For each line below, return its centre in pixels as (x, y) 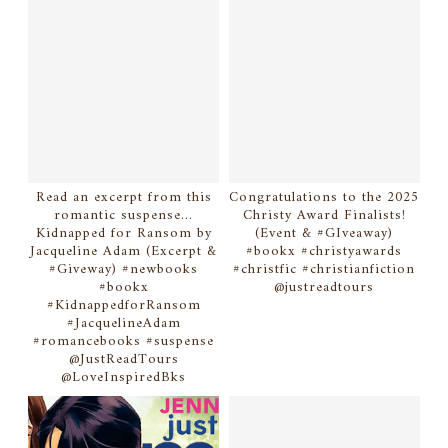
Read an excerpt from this (123, 197)
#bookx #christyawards (324, 251)
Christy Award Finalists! (324, 215)
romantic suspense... (124, 215)
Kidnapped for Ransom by (123, 233)
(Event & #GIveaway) (324, 233)
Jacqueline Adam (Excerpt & (124, 251)
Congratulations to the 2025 (324, 197)
